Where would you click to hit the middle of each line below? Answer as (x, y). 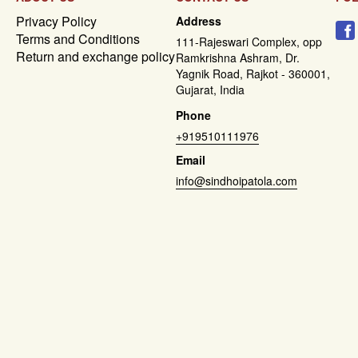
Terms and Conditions (78, 39)
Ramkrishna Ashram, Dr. (238, 58)
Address (199, 21)
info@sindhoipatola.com (237, 181)
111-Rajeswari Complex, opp (249, 42)
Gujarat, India (210, 89)
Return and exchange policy (95, 56)
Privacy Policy (56, 21)
